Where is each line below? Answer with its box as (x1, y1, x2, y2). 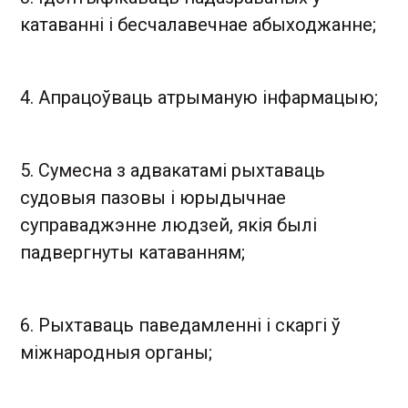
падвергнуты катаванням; (20, 241, 245, 263)
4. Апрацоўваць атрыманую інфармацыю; (20, 87, 378, 108)
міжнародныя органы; (20, 342, 212, 363)
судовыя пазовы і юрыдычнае (20, 187, 286, 209)
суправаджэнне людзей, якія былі (20, 214, 317, 236)
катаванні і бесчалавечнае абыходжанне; (20, 14, 376, 36)
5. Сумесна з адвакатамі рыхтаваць (20, 159, 325, 181)
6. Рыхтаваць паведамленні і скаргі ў (20, 314, 341, 336)
